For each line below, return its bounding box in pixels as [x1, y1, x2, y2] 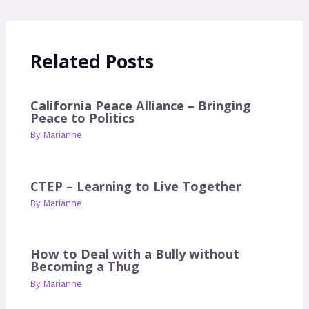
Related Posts [30, 48, 154, 74]
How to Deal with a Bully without [30, 246, 240, 263]
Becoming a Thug [30, 258, 140, 275]
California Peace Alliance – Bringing [30, 97, 252, 114]
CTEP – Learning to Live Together [30, 177, 242, 195]
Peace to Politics [30, 110, 135, 127]
